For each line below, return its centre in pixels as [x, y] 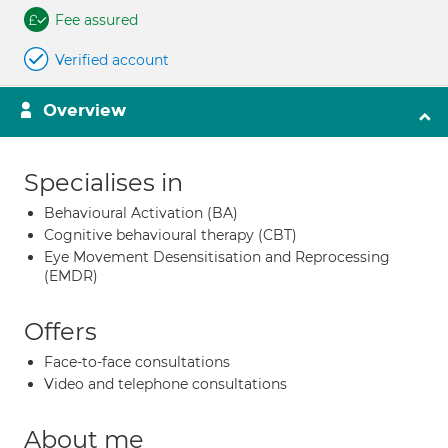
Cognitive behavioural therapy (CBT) [170, 235]
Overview [84, 110]
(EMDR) [71, 276]
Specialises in [103, 182]
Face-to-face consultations [137, 362]
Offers [60, 331]
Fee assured [96, 20]
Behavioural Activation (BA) [141, 213]
